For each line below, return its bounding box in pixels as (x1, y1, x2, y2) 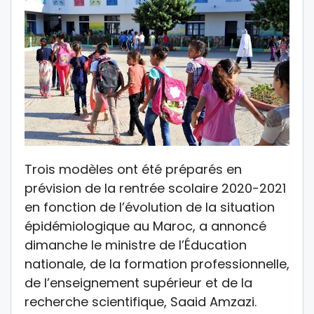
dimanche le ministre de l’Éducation (25, 236, 247, 254)
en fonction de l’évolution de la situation (25, 198, 275, 217)
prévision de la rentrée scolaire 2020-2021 (25, 179, 286, 198)
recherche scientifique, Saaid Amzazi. (25, 293, 257, 311)
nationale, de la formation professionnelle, (25, 255, 289, 273)
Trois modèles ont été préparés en (25, 161, 242, 179)
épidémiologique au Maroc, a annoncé (25, 217, 266, 235)
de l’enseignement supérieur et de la (25, 274, 252, 292)
